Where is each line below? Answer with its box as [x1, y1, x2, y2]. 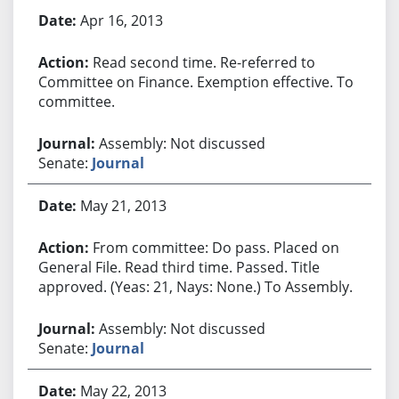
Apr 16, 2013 [79, 10, 163, 30]
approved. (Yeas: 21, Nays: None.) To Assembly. [37, 276, 353, 297]
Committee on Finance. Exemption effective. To [37, 71, 354, 92]
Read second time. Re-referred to [92, 52, 315, 72]
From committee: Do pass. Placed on [92, 237, 339, 257]
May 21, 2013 [79, 195, 167, 216]
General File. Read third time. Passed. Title [37, 256, 320, 277]
